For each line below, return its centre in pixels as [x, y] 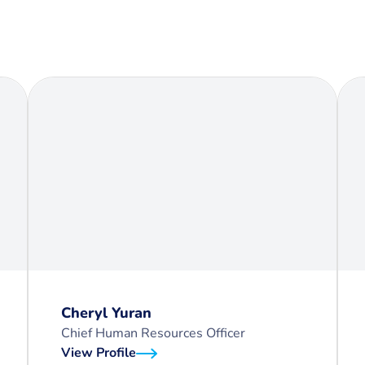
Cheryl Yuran [106, 313]
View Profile [99, 353]
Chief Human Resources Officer [153, 333]
